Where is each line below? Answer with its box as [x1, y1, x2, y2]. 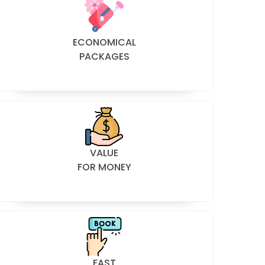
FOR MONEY [77, 160, 131, 174]
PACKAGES [79, 49, 130, 63]
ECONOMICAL [72, 35, 136, 49]
